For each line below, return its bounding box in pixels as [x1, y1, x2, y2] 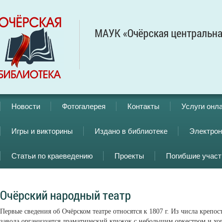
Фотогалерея [62, 102, 106, 111]
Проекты [114, 152, 144, 160]
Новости [11, 102, 40, 111]
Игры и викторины [11, 127, 73, 135]
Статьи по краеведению [11, 152, 93, 160]
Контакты [127, 102, 160, 111]
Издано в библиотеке [95, 127, 167, 135]
